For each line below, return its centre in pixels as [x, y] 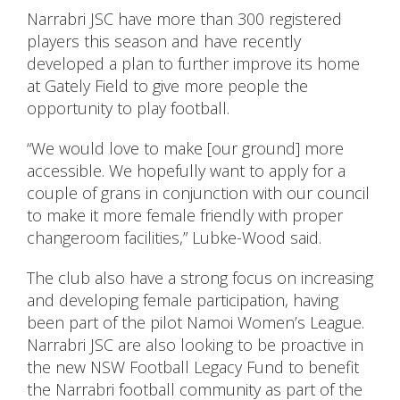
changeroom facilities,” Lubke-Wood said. [174, 238]
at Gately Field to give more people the [167, 86]
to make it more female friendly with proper [185, 216]
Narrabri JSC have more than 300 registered [184, 19]
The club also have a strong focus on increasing [200, 278]
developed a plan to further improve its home [193, 64]
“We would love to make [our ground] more [185, 149]
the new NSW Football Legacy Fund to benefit [193, 367]
